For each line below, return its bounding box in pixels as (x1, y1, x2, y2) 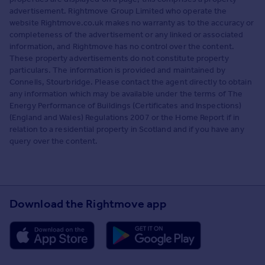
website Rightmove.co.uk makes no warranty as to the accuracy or (9, 17, 254, 28)
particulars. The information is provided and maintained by (9, 64, 225, 75)
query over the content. (9, 135, 98, 146)
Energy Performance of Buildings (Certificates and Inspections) (9, 100, 242, 111)
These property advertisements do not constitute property (9, 53, 229, 63)
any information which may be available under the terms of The (9, 88, 243, 99)
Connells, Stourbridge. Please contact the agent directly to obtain (9, 76, 252, 87)
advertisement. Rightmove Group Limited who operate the (9, 5, 227, 16)
